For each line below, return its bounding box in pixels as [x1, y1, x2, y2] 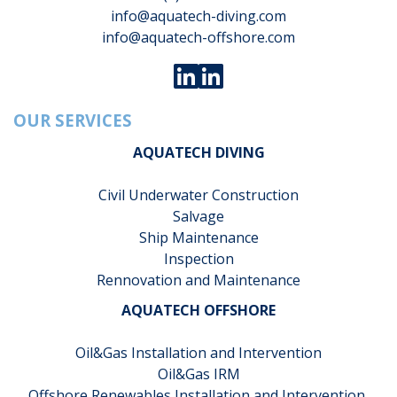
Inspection [163, 249, 234, 269]
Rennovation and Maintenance [97, 270, 300, 291]
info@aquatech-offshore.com [102, 27, 295, 48]
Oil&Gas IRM [157, 364, 240, 385]
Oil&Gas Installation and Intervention [75, 343, 322, 363]
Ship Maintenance [138, 228, 259, 248]
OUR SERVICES [13, 109, 132, 132]
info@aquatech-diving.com [111, 6, 286, 27]
